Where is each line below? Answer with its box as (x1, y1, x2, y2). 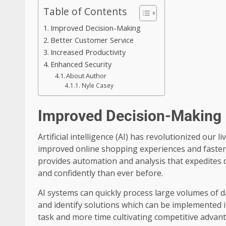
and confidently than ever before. (38, 167, 163, 179)
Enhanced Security (50, 60, 111, 70)
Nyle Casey (81, 82, 114, 90)
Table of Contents (43, 5, 127, 19)
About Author (66, 71, 107, 81)
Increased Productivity (50, 47, 126, 58)
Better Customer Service (50, 35, 134, 45)
